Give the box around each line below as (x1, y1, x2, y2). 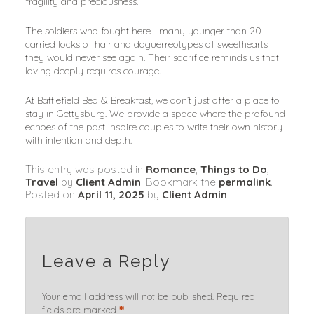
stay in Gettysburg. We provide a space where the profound (25, 107, 285, 120)
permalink (218, 175, 271, 189)
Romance (145, 162, 196, 176)
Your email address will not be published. (41, 291, 214, 303)
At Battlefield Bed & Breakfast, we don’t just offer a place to (25, 93, 280, 107)
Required (216, 291, 255, 303)
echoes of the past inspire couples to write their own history (25, 120, 282, 133)
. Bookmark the (140, 175, 219, 189)
